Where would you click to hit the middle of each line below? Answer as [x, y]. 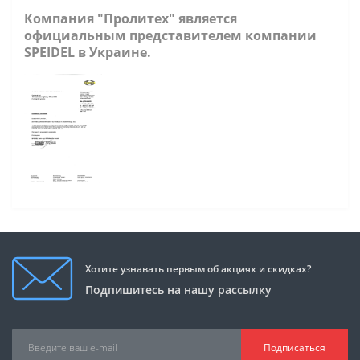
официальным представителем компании [170, 35]
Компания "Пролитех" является [131, 18]
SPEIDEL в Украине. [88, 52]
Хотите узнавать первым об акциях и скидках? [198, 268]
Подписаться [295, 347]
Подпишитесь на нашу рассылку [178, 289]
